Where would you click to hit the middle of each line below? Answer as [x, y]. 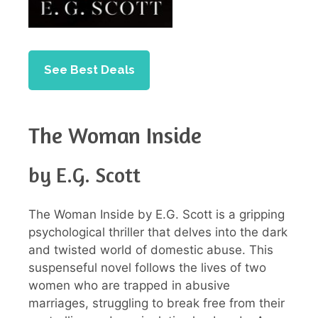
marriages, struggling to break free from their [157, 303]
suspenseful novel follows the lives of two [147, 267]
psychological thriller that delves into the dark [158, 232]
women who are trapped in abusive [129, 285]
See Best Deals [89, 70]
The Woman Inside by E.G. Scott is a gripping [157, 214]
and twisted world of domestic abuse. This [151, 250]
